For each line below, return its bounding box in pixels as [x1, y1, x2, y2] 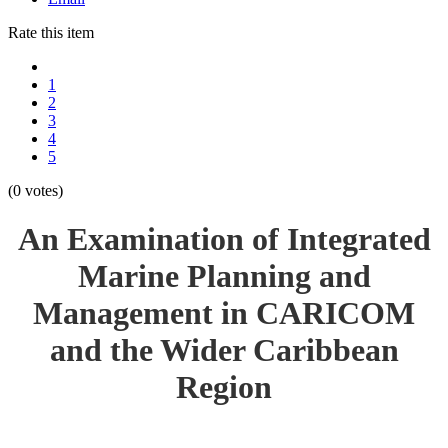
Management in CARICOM [33, 295, 415, 332]
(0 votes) [8, 182, 63, 199]
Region [176, 369, 272, 406]
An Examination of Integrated [17, 221, 431, 258]
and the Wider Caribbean [49, 332, 399, 369]
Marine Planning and [77, 258, 371, 295]
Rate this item [8, 24, 94, 41]
